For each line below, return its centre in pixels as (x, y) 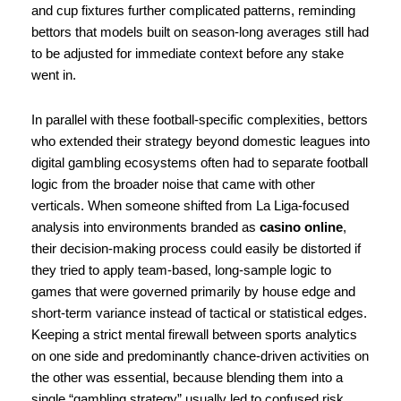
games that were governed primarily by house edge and (193, 291)
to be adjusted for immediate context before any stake (188, 54)
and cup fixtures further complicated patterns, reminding (193, 11)
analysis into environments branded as (145, 227)
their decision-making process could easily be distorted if (196, 248)
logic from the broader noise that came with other (173, 184)
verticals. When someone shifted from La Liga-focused (190, 205)
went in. (54, 76)
